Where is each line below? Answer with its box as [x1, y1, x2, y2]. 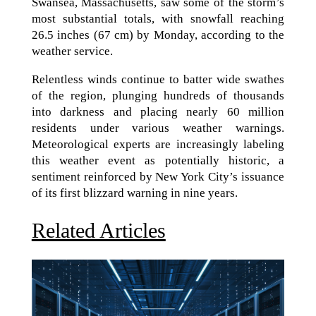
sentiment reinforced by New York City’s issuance [31, 169, 285, 183]
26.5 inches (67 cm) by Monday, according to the [31, 28, 285, 42]
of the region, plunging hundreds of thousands [31, 88, 285, 102]
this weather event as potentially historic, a [31, 153, 285, 167]
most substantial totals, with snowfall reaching [31, 11, 285, 25]
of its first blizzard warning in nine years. [31, 186, 238, 200]
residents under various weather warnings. [31, 121, 285, 135]
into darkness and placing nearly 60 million [31, 104, 285, 119]
